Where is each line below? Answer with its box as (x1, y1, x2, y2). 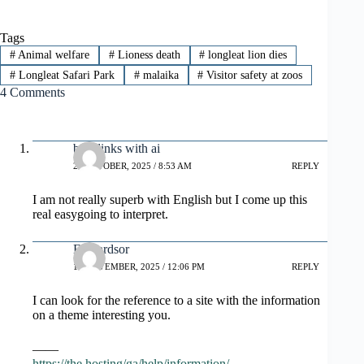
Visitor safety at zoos (203, 68, 303, 81)
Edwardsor (73, 241, 129, 256)
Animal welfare (15, 49, 89, 62)
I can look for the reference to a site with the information (32, 292, 320, 307)
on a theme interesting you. (32, 307, 171, 322)
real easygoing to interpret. (32, 206, 168, 221)
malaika (139, 68, 179, 81)
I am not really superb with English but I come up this (32, 192, 307, 206)
